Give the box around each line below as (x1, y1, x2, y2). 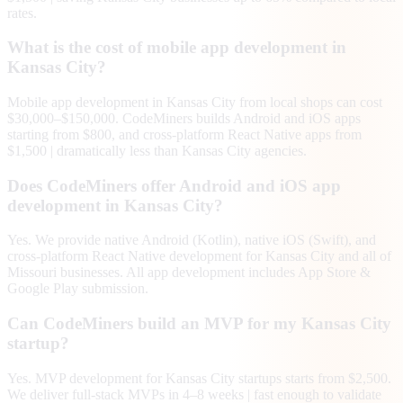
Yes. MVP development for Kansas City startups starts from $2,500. (7, 370, 391, 386)
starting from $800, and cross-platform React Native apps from (7, 126, 362, 142)
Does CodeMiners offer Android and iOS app (7, 175, 341, 195)
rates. (7, 4, 37, 21)
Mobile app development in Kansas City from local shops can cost (7, 94, 382, 110)
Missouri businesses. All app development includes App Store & (7, 264, 371, 281)
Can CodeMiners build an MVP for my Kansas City (7, 314, 391, 334)
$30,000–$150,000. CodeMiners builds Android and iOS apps (7, 110, 361, 126)
